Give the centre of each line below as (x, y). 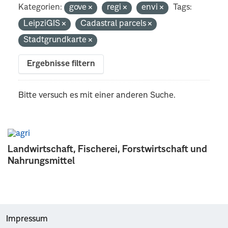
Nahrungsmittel (41, 161)
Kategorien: (40, 7)
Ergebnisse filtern (61, 64)
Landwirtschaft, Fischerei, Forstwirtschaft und (107, 149)
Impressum (27, 219)
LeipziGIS (43, 24)
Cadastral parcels (115, 24)
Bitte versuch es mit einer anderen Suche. (97, 95)
